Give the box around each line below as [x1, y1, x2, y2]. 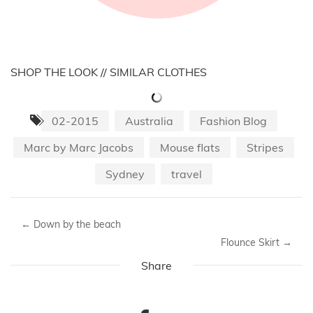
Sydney [105, 166, 145, 181]
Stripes [247, 140, 284, 154]
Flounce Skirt [221, 235, 282, 249]
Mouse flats [160, 140, 220, 154]
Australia [125, 113, 173, 128]
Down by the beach [31, 217, 121, 231]
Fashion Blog [200, 113, 267, 128]
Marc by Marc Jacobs [24, 140, 133, 154]
